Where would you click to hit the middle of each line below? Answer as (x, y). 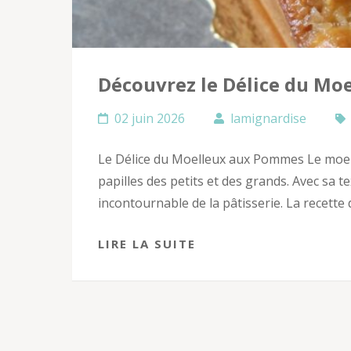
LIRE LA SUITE (147, 244)
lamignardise (268, 119)
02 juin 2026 (150, 119)
